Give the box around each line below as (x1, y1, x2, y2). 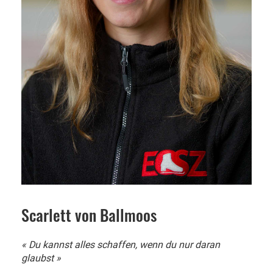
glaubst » (21, 252, 61, 264)
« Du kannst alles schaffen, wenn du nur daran (21, 238, 220, 250)
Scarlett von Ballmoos (21, 202, 157, 227)
